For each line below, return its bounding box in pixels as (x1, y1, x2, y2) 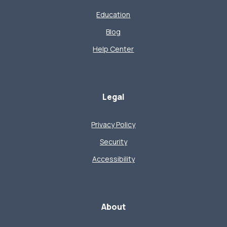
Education (96, 10, 131, 20)
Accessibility (92, 154, 135, 164)
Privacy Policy (91, 120, 136, 130)
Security (99, 137, 127, 147)
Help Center (93, 44, 134, 54)
